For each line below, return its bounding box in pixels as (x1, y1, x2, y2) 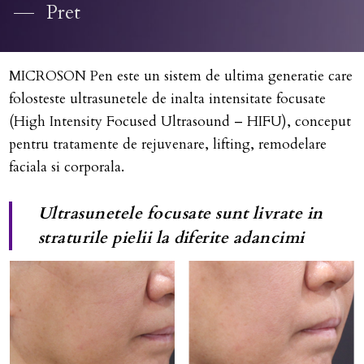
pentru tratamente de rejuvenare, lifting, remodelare (8, 134, 327, 154)
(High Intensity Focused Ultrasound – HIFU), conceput (8, 111, 351, 131)
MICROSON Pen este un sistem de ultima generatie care (8, 66, 353, 85)
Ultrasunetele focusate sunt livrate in (37, 201, 323, 224)
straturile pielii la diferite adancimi (37, 226, 305, 249)
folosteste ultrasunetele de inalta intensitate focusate (8, 89, 326, 108)
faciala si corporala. (8, 157, 124, 176)
